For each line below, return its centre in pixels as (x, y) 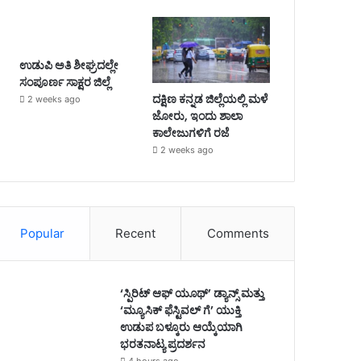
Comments (238, 234)
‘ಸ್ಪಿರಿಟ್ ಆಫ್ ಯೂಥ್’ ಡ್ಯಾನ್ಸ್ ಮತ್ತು (192, 294)
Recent (136, 234)
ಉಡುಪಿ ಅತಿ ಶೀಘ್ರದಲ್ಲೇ (68, 65)
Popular (42, 234)
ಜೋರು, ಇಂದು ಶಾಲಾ (197, 116)
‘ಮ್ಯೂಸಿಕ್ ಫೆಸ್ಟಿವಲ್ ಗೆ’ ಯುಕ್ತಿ (180, 311)
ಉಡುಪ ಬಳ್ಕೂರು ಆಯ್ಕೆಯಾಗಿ (181, 328)
